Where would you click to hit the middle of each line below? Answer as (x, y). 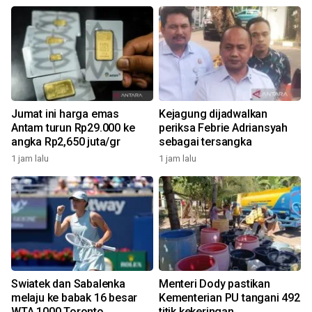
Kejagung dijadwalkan (213, 114)
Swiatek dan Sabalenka (68, 284)
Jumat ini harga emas (65, 114)
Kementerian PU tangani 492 (229, 298)
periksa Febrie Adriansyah (223, 128)
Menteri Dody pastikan (214, 284)
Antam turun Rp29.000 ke (73, 128)
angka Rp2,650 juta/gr (66, 142)
